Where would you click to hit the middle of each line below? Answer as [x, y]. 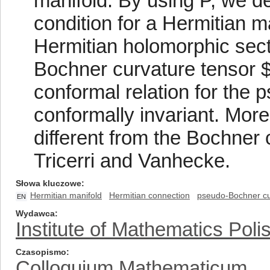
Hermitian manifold [66, 195]
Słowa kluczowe [49, 183]
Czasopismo [41, 252]
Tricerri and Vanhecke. [132, 161]
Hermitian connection [149, 195]
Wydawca [35, 213]
